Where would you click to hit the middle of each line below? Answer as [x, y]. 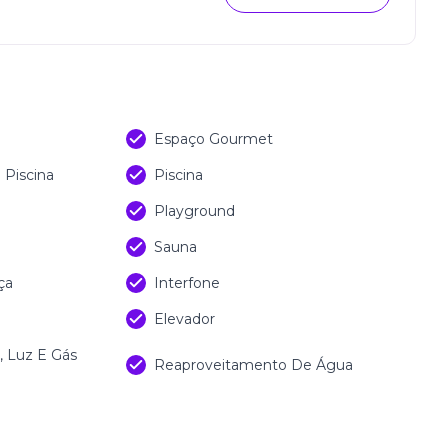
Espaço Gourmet [213, 139]
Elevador [184, 319]
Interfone [187, 283]
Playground [194, 211]
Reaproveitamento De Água [253, 365]
